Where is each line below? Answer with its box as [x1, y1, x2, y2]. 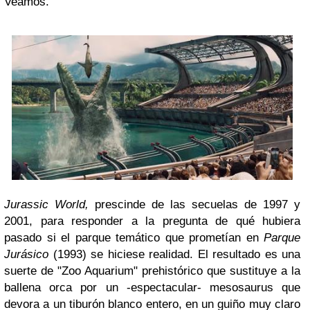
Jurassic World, [4, 198, 95, 212]
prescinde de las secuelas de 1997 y [95, 198, 300, 212]
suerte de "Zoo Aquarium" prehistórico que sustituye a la [4, 264, 300, 278]
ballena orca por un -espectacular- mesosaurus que [4, 281, 300, 295]
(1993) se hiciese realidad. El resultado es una [48, 248, 300, 262]
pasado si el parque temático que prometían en [4, 231, 264, 245]
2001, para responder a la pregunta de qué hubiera [4, 215, 300, 228]
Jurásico [4, 248, 48, 262]
